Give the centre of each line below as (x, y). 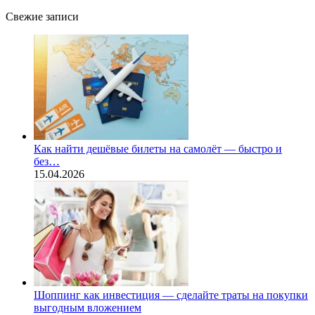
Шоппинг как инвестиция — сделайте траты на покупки (171, 295)
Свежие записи (42, 16)
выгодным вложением (88, 307)
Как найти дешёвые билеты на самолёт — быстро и (158, 148)
